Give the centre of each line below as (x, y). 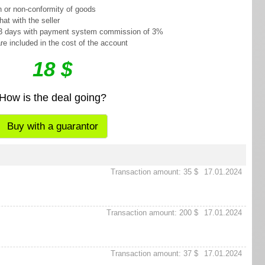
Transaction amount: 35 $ (154, 172)
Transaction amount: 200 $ (152, 212)
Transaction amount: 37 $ (154, 253)
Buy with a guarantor (52, 126)
